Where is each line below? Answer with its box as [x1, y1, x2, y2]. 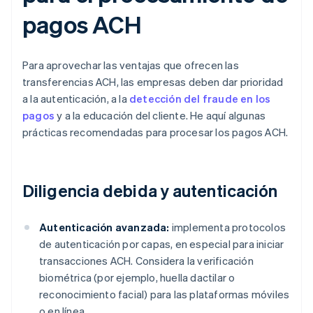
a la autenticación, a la [22, 92, 129, 106]
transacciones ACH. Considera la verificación [39, 254, 254, 268]
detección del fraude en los [129, 92, 271, 106]
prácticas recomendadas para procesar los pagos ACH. [22, 125, 289, 140]
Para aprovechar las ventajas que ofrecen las [22, 58, 239, 73]
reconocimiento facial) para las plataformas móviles [39, 287, 290, 302]
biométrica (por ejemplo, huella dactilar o [39, 270, 235, 285]
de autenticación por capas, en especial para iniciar [39, 237, 284, 252]
